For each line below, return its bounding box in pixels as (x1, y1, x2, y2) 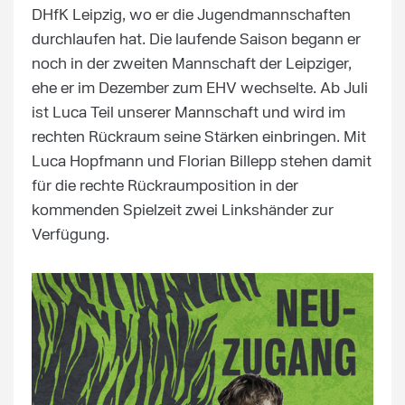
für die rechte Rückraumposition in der (32, 178, 298, 194)
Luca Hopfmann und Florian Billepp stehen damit (32, 154, 372, 170)
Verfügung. (32, 227, 135, 243)
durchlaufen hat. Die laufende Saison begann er (32, 32, 361, 48)
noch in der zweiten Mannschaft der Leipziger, (32, 56, 352, 72)
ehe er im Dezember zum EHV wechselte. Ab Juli (32, 80, 368, 97)
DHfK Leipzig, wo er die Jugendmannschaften (32, 7, 351, 24)
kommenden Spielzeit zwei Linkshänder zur (32, 202, 334, 219)
